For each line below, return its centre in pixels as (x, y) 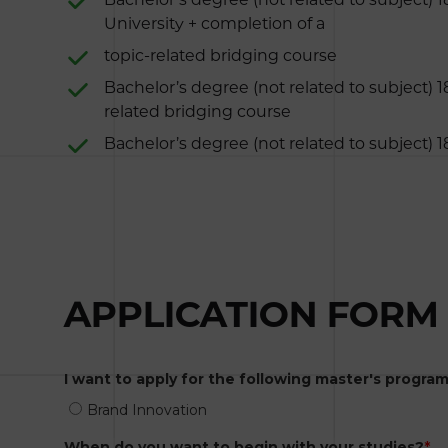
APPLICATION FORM (251, 314)
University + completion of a (214, 23)
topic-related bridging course (220, 55)
